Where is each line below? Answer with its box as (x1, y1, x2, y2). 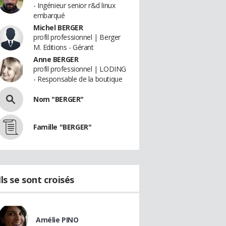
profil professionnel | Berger (33, 32, 121, 42)
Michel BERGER (33, 23, 83, 32)
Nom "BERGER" (33, 94, 84, 104)
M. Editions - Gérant (33, 42, 94, 52)
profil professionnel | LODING (33, 64, 126, 74)
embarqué (33, 11, 65, 20)
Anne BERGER (33, 54, 79, 64)
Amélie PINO (36, 215, 79, 224)
